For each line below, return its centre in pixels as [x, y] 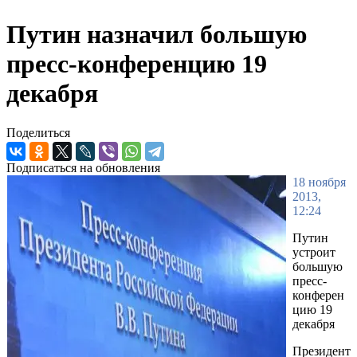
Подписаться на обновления [83, 167]
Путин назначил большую [157, 35]
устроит [314, 252]
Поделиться [38, 132]
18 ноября [319, 182]
